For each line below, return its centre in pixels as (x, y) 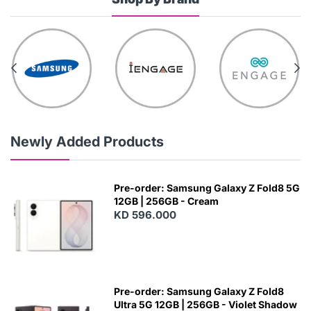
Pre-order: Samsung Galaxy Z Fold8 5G (207, 188)
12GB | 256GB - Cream (167, 201)
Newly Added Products (87, 142)
